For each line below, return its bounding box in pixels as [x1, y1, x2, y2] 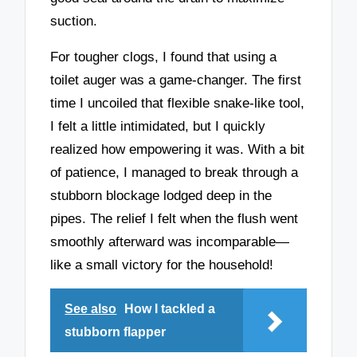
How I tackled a [124, 302, 216, 316]
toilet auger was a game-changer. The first [50, 72, 302, 88]
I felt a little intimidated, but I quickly [50, 118, 266, 134]
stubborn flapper [65, 325, 167, 339]
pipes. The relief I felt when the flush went [50, 210, 299, 226]
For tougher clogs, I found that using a [50, 49, 277, 65]
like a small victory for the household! [50, 257, 274, 273]
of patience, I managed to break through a [50, 164, 299, 180]
